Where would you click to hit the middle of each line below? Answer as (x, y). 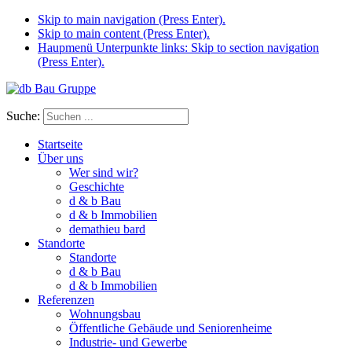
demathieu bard (107, 229)
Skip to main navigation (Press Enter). (132, 19)
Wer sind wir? (104, 172)
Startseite (60, 144)
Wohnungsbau (105, 314)
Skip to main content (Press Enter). (124, 33)
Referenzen (66, 300)
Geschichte (97, 187)
